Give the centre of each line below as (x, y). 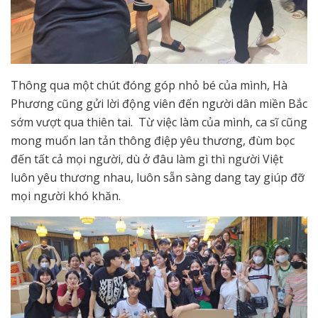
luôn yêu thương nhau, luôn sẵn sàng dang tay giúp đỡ (158, 177)
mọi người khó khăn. (67, 196)
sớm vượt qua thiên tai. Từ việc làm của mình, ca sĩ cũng (159, 122)
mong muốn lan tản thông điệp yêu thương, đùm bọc (153, 140)
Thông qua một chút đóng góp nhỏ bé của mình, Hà (149, 85)
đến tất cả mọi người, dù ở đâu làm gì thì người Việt (147, 159)
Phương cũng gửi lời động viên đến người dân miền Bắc (159, 103)
